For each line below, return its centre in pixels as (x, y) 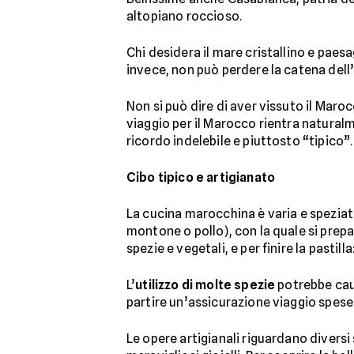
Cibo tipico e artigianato (201, 177)
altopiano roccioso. (185, 16)
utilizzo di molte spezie (205, 285)
